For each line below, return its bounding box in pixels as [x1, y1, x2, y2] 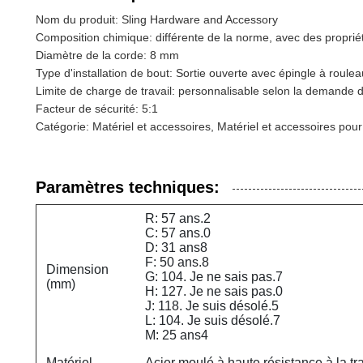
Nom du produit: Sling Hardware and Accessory [36, 12, 278, 26]
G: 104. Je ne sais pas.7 [145, 269, 283, 284]
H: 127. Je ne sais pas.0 [145, 284, 283, 298]
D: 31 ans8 [145, 240, 207, 254]
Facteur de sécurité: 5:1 [36, 101, 158, 115]
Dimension [46, 262, 109, 276]
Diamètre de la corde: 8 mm [36, 48, 179, 62]
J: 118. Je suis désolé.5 [145, 298, 279, 313]
